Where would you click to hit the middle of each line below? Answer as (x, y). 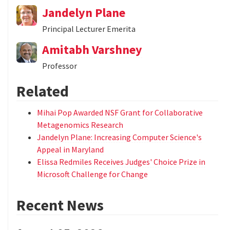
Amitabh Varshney (92, 50)
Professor (60, 66)
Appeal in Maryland (70, 150)
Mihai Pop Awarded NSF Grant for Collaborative (120, 113)
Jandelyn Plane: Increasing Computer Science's (119, 137)
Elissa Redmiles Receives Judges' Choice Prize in (121, 162)
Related (43, 91)
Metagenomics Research (80, 125)
